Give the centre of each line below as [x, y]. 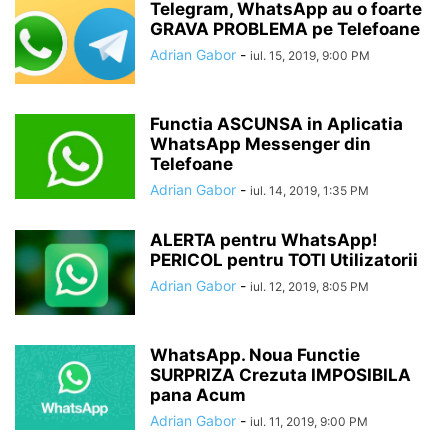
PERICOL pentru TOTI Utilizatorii [284, 260]
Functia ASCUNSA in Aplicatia [276, 124]
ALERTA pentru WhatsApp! [264, 240]
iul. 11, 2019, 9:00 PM [309, 421]
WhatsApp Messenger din [260, 144]
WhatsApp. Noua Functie [255, 355]
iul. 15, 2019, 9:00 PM [310, 55]
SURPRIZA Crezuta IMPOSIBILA [280, 375]
